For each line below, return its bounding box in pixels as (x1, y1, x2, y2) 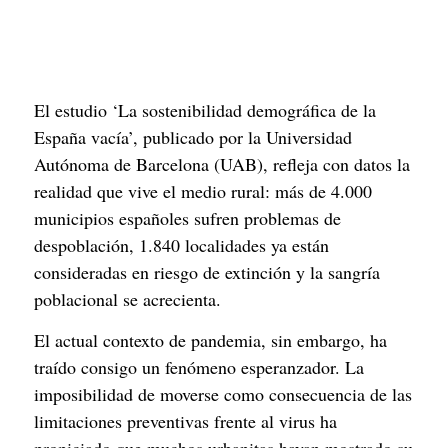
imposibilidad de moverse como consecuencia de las (34, 382, 412, 407)
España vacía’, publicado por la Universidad (34, 124, 352, 149)
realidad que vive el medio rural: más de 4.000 (34, 178, 372, 203)
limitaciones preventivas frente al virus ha (34, 409, 337, 434)
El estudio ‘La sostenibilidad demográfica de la (34, 97, 376, 122)
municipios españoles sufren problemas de (34, 205, 341, 230)
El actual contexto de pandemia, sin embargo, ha (34, 328, 387, 353)
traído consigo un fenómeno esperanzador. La (34, 355, 364, 380)
